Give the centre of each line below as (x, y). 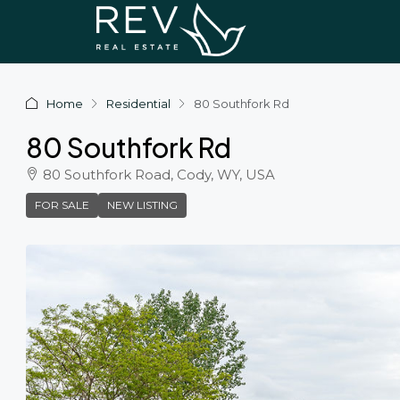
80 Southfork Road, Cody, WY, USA (159, 175)
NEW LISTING (142, 205)
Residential (138, 103)
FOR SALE (62, 205)
